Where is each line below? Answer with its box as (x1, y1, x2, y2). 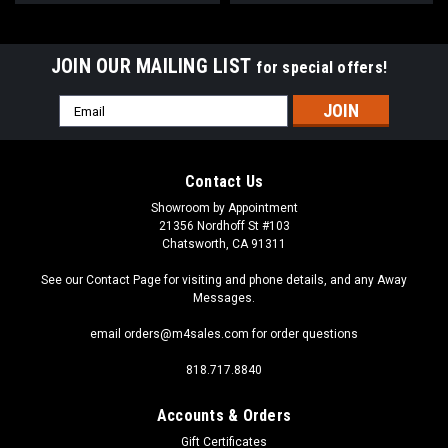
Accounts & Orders (156, 406, 292, 426)
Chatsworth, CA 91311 (162, 237, 286, 252)
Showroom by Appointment (150, 201, 298, 216)
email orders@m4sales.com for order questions (90, 327, 358, 342)
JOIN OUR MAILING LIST (50, 54, 257, 79)
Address (59, 118, 113, 135)
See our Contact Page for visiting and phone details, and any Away (41, 273, 407, 288)
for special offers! (256, 58, 388, 78)
